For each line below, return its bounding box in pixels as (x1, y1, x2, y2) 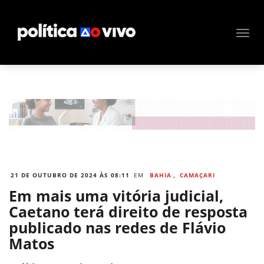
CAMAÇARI (180, 171, 215, 180)
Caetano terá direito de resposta (9, 202, 247, 222)
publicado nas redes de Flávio (9, 217, 226, 238)
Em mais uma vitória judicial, (9, 186, 223, 206)
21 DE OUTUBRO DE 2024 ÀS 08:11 (11, 171, 130, 180)
